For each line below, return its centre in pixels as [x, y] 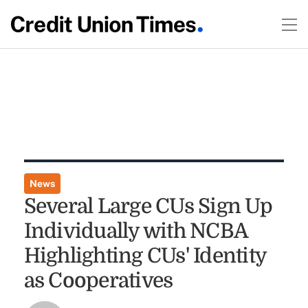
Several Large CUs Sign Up [148, 206]
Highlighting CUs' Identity [145, 256]
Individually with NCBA [136, 231]
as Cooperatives [98, 280]
